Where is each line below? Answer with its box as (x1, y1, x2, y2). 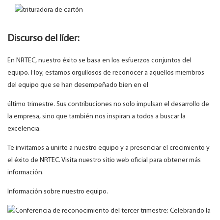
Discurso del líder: (7, 34, 80, 44)
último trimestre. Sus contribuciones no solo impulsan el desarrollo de (7, 101, 209, 109)
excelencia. (7, 125, 41, 133)
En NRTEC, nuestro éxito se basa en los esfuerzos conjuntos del (7, 57, 192, 65)
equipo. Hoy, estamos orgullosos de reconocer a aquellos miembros (7, 69, 204, 77)
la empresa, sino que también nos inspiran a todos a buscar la (7, 113, 186, 121)
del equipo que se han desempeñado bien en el (7, 82, 148, 89)
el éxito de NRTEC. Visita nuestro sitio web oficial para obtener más (7, 157, 201, 165)
